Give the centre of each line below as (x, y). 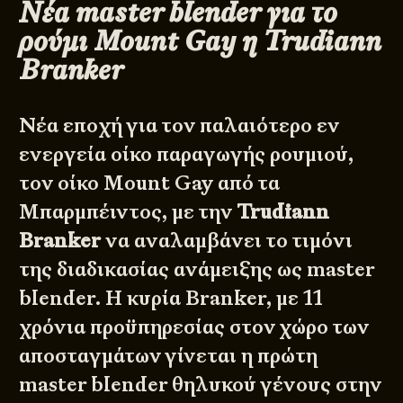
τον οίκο (62, 184)
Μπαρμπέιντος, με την (128, 212)
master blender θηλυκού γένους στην (201, 385)
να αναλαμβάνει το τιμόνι (227, 241)
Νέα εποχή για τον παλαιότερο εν (179, 126)
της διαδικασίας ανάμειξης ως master (197, 270)
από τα (247, 184)
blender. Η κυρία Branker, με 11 (171, 299)
